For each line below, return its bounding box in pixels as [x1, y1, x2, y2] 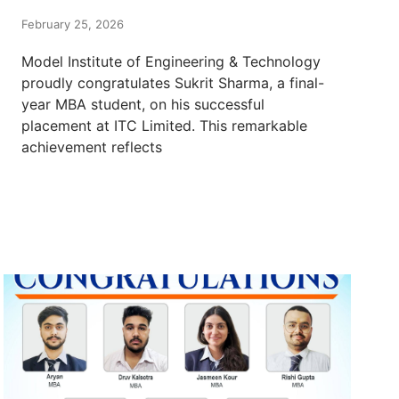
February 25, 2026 [21, 16, 124, 31]
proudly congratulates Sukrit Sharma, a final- [21, 73, 324, 92]
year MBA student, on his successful [21, 94, 265, 113]
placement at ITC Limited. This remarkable [21, 116, 307, 134]
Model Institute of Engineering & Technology [21, 52, 321, 70]
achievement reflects [21, 137, 162, 156]
